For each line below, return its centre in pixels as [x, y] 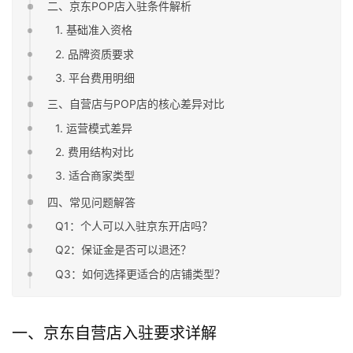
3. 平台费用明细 [95, 78]
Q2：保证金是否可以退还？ [124, 250]
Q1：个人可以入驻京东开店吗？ [134, 226]
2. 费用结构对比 [95, 152]
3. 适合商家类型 [95, 176]
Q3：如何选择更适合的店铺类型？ [141, 273]
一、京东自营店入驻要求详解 [114, 333]
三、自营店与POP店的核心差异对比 [136, 104]
